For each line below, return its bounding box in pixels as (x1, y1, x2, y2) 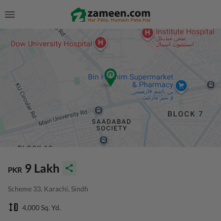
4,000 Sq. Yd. (22, 203, 61, 212)
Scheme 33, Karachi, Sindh (8, 184, 88, 193)
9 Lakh (25, 161, 60, 175)
